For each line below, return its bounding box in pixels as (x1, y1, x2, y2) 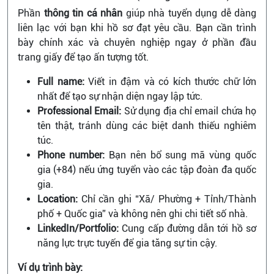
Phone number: (37, 149, 105, 161)
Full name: (37, 76, 84, 87)
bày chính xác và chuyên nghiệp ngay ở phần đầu (18, 37, 256, 48)
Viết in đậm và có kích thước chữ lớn (84, 76, 256, 87)
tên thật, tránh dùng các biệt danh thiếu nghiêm (37, 120, 256, 131)
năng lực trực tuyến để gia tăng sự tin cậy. (37, 237, 217, 249)
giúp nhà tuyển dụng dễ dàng (122, 7, 256, 19)
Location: (37, 193, 78, 205)
